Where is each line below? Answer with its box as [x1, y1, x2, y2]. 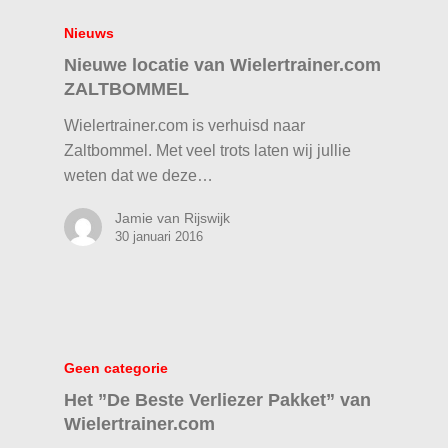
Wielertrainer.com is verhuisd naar [64, 117, 306, 135]
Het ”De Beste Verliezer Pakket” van [64, 389, 372, 411]
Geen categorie [64, 360, 169, 377]
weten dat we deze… [64, 167, 214, 185]
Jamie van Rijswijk [115, 210, 231, 227]
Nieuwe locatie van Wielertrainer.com [64, 54, 382, 76]
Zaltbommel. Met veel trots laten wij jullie [64, 142, 352, 160]
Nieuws [64, 25, 115, 42]
